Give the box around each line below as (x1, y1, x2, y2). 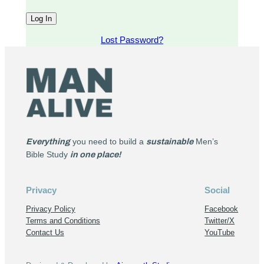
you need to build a (70, 136, 146, 146)
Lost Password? (101, 35, 163, 45)
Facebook (204, 204, 239, 213)
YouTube (204, 227, 235, 237)
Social (204, 186, 230, 196)
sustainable (146, 136, 193, 146)
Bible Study (25, 149, 70, 159)
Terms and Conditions (25, 216, 100, 225)
